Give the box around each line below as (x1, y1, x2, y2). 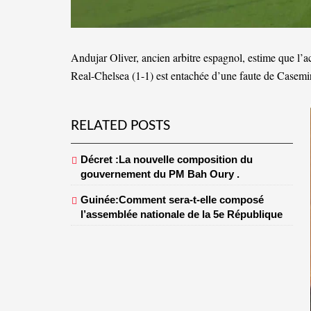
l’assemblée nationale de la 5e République (81, 208, 283, 221)
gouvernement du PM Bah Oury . (81, 168, 239, 180)
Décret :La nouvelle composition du (81, 153, 253, 166)
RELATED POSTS (71, 119, 170, 133)
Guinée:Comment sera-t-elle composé (81, 194, 264, 206)
